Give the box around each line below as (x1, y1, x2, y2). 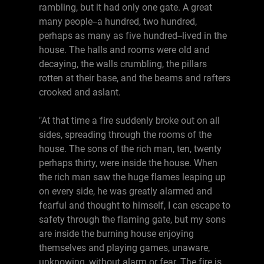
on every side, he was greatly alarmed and (39, 186, 212, 197)
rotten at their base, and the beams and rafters (39, 72, 230, 84)
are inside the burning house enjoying (39, 228, 194, 239)
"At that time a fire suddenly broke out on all (39, 115, 220, 126)
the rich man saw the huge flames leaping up (39, 171, 226, 183)
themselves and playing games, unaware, (39, 242, 210, 253)
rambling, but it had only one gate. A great (39, 2, 212, 13)
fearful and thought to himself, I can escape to (39, 200, 230, 211)
